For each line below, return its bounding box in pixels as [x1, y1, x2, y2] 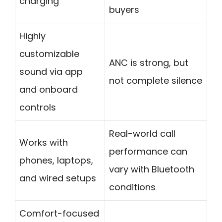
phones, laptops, [19, 154, 93, 166]
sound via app [19, 65, 83, 78]
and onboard [19, 83, 78, 96]
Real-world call [109, 127, 175, 140]
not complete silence [109, 74, 202, 87]
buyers [109, 3, 139, 16]
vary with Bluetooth [109, 163, 194, 175]
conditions [109, 180, 156, 193]
